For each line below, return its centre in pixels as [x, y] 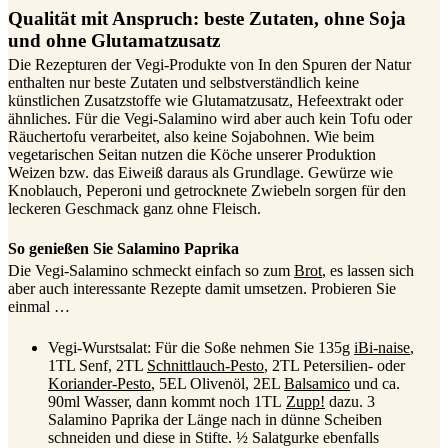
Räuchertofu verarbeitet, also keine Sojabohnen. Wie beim [191, 136]
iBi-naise [382, 347]
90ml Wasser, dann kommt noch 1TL [167, 401]
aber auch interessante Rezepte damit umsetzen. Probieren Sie [202, 289]
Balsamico [317, 383]
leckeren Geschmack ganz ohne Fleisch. [134, 208]
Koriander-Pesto [99, 383]
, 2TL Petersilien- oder [334, 365]
